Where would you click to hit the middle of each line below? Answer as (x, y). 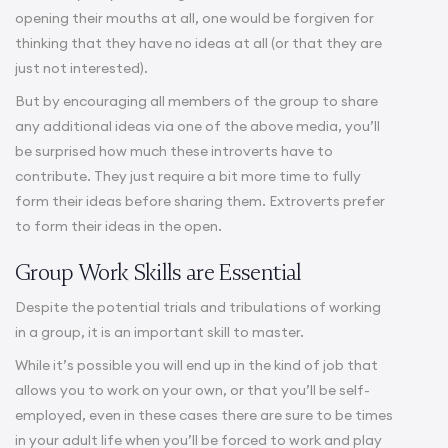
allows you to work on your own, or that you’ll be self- (192, 390)
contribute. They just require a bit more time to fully (188, 176)
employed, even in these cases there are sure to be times (204, 415)
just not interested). (81, 68)
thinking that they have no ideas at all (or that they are (198, 43)
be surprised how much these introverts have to (174, 151)
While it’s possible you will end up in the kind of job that (196, 365)
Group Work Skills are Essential (158, 272)
